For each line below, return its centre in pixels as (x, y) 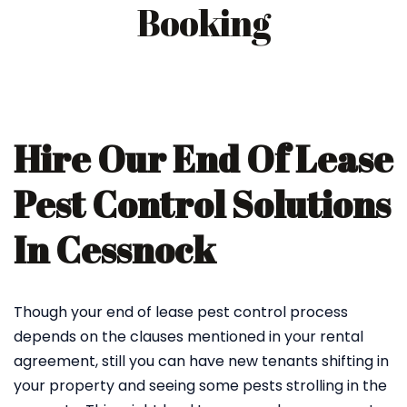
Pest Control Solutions (202, 204)
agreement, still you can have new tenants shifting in (201, 361)
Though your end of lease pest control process (181, 312)
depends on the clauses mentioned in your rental (189, 337)
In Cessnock (114, 250)
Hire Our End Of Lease (203, 159)
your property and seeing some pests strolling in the (200, 386)
